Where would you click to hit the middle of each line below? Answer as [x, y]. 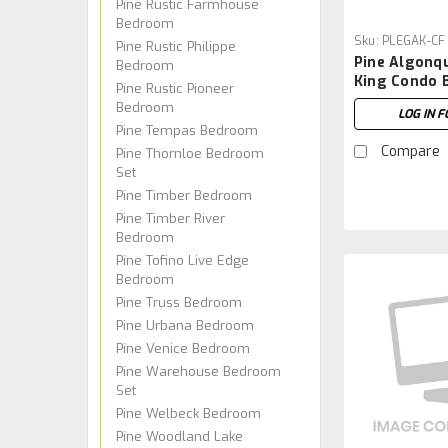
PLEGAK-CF [414, 40]
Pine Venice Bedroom [183, 348]
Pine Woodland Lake [179, 436]
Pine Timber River [170, 218]
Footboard [393, 100]
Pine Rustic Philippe [176, 46]
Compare [410, 151]
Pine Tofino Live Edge [182, 260]
